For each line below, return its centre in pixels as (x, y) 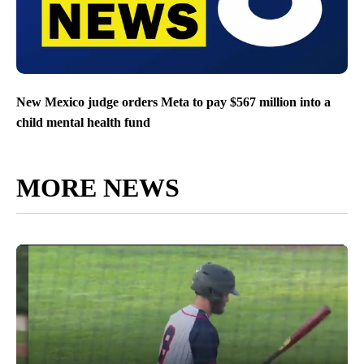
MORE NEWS (98, 188)
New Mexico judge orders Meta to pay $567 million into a (173, 102)
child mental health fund (83, 123)
